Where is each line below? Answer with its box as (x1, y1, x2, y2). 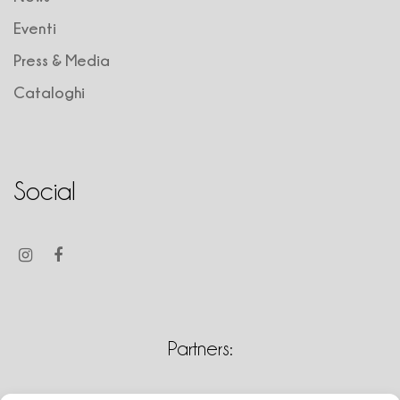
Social (13, 177, 76, 204)
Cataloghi (13, 83, 85, 101)
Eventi (13, 19, 56, 37)
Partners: (167, 337, 233, 359)
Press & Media (13, 51, 110, 69)
